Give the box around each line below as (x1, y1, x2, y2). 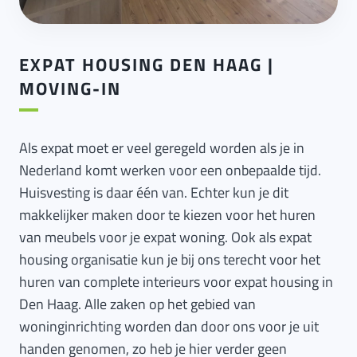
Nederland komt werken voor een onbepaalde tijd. (19, 159, 321, 181)
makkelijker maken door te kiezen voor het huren (19, 204, 316, 226)
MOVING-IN (19, 75, 121, 102)
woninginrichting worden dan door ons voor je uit (19, 316, 319, 337)
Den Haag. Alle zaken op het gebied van (19, 293, 256, 315)
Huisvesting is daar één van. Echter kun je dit (19, 182, 288, 203)
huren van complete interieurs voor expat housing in (19, 271, 333, 292)
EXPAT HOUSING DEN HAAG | (19, 51, 274, 78)
